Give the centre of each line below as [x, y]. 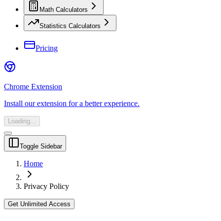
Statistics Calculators [70, 26]
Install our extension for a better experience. [72, 103]
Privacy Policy [46, 186]
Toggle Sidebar [41, 146]
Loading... [22, 121]
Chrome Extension [33, 87]
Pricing [47, 48]
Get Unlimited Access [39, 204]
